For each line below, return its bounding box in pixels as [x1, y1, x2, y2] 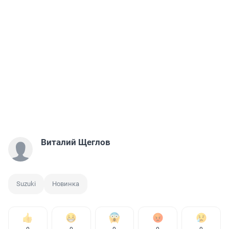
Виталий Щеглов [41, 136, 110, 147]
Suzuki [16, 179, 36, 188]
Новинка [52, 179, 79, 188]
